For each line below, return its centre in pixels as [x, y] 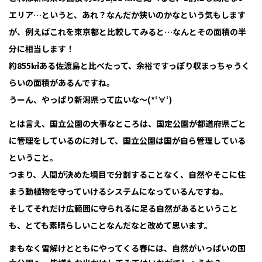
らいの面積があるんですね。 [62, 83]
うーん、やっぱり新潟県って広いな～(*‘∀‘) [90, 100]
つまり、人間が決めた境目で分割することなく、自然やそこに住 [127, 175]
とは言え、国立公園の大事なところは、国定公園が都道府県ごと [127, 124]
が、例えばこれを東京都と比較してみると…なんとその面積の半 [127, 32]
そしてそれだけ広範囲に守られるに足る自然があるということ [123, 208]
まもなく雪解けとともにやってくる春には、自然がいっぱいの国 [127, 248]
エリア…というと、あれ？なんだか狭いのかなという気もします [127, 15]
